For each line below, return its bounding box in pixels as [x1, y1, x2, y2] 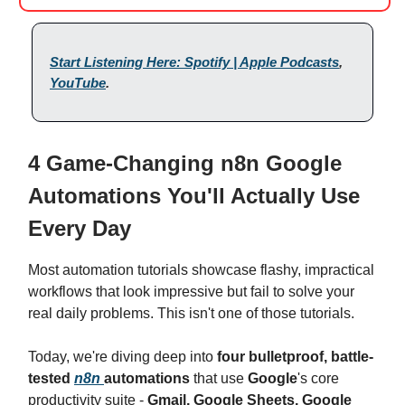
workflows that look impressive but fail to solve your [28, 284, 354, 300]
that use [190, 371, 248, 387]
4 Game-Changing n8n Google [28, 151, 342, 176]
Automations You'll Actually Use [28, 184, 360, 209]
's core [297, 371, 339, 387]
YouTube [50, 75, 106, 91]
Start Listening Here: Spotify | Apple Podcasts [50, 54, 339, 71]
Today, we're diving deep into [28, 349, 217, 365]
